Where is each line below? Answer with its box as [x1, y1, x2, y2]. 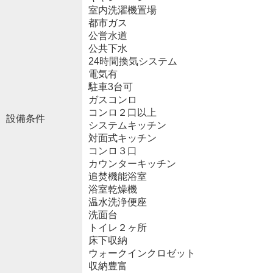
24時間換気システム [88, 55, 177, 66]
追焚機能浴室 [88, 171, 147, 182]
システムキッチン [88, 119, 166, 130]
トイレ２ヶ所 [88, 222, 147, 233]
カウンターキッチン [88, 158, 176, 169]
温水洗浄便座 [88, 196, 147, 207]
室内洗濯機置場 [88, 4, 157, 15]
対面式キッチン [88, 132, 157, 143]
